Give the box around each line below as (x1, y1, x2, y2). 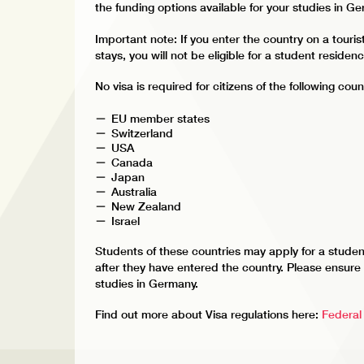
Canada (110, 154, 153, 170)
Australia (110, 184, 157, 199)
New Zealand (110, 198, 181, 214)
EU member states (110, 110, 210, 126)
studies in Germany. (95, 275, 198, 291)
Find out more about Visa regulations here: (95, 307, 322, 323)
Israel (110, 213, 140, 228)
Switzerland (110, 125, 173, 141)
